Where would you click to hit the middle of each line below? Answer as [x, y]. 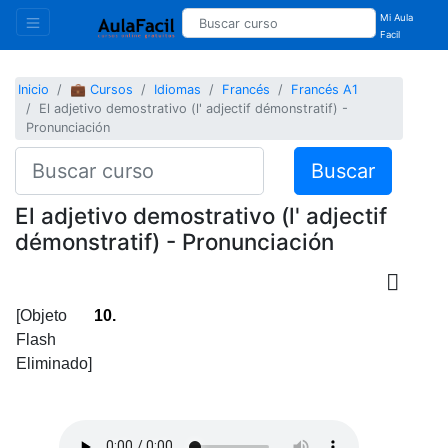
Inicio [34, 90]
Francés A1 [325, 90]
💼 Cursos [102, 90]
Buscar [342, 170]
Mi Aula [397, 17]
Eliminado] [54, 363]
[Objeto [41, 315]
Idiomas [178, 90]
